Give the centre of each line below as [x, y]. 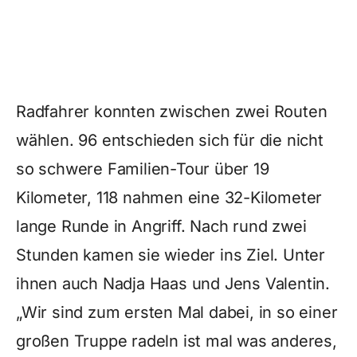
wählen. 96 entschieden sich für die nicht [170, 140]
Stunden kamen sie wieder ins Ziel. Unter [171, 255]
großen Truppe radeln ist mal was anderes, [177, 341]
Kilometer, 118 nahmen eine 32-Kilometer [169, 198]
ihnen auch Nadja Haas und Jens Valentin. [173, 284]
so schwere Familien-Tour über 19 [143, 169]
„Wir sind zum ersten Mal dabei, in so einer [177, 312]
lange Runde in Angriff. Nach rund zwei [161, 226]
